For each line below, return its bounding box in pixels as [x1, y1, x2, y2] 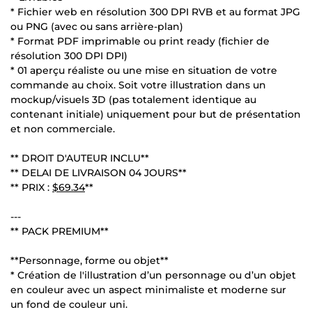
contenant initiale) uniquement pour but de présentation [10, 107, 301, 120]
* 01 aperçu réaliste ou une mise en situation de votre [10, 63, 277, 77]
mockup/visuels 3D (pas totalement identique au [10, 93, 256, 106]
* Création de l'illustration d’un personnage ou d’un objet [10, 268, 296, 281]
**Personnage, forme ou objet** [10, 253, 169, 267]
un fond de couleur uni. [10, 297, 127, 311]
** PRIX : [10, 180, 52, 194]
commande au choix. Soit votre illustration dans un [10, 78, 266, 91]
